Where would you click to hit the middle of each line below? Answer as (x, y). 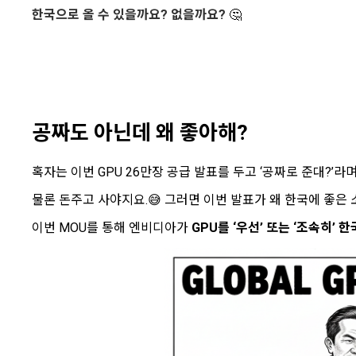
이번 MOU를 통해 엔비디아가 (112, 227)
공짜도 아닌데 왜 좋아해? (140, 132)
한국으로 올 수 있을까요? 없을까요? (129, 14)
